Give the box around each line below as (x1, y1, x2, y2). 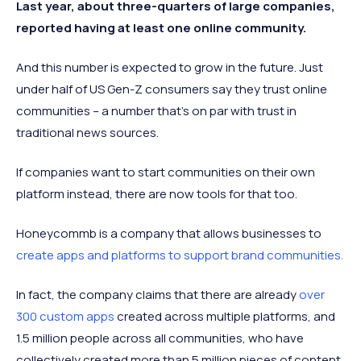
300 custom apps (16, 307, 114, 325)
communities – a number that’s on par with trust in (16, 102, 297, 119)
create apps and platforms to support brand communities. (16, 246, 343, 263)
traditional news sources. (16, 123, 159, 141)
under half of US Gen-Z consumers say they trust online (16, 80, 327, 98)
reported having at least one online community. (16, 19, 306, 36)
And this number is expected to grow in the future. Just (16, 58, 323, 76)
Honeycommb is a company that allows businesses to (16, 224, 322, 242)
